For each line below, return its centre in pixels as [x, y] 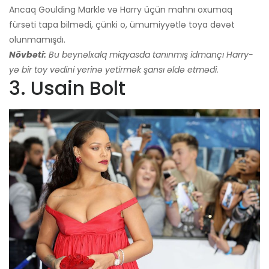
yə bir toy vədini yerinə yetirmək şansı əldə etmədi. [114, 69]
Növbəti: [28, 54]
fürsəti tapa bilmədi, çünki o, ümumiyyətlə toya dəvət [122, 24]
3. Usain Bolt [67, 88]
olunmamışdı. [37, 39]
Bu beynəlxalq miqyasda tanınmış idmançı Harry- [151, 54]
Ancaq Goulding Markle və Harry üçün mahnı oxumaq [121, 9]
